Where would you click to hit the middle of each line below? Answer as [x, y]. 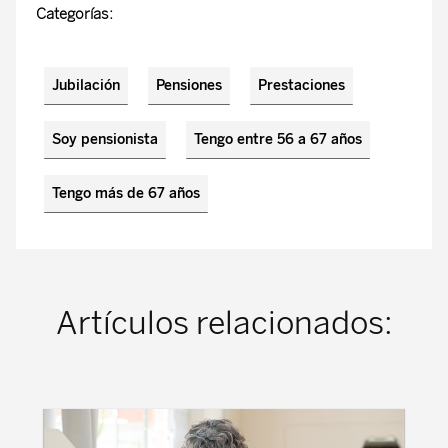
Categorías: [74, 14]
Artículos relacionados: [224, 323]
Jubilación [86, 85]
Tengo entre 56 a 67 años [278, 139]
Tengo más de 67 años [126, 193]
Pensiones [189, 85]
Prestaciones [301, 85]
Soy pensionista [105, 139]
